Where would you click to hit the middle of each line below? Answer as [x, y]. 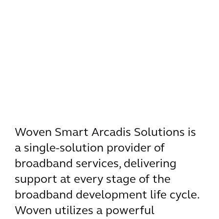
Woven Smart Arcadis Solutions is [105, 133]
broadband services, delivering [96, 164]
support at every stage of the [93, 180]
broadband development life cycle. [107, 196]
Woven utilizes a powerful [85, 211]
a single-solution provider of [90, 149]
